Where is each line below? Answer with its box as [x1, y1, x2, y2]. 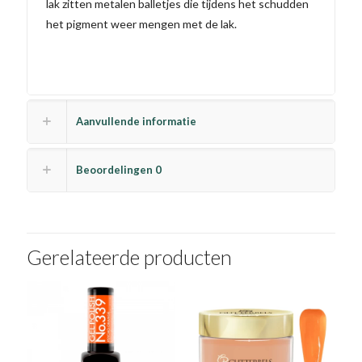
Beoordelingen [76, 162, 155, 176]
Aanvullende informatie [76, 114, 196, 128]
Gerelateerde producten [27, 244, 232, 269]
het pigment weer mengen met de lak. [46, 16, 238, 31]
